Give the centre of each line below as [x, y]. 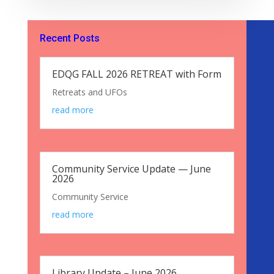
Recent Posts [69, 39]
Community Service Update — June [131, 168]
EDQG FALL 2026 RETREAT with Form [136, 74]
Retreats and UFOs [89, 92]
